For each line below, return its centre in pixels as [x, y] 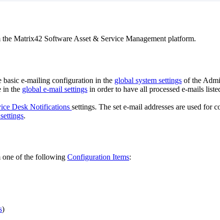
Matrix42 [28, 38]
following [50, 157]
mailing [39, 80]
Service [112, 38]
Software [58, 38]
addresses [159, 107]
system [146, 80]
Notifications [50, 107]
